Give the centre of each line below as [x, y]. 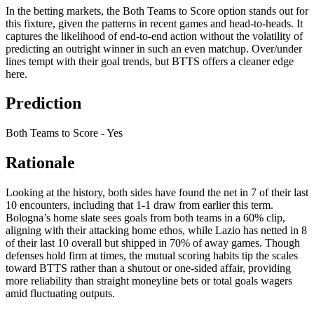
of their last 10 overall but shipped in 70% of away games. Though [153, 243]
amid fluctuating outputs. [60, 294]
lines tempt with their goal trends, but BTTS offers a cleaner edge [150, 61]
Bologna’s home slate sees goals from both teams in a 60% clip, [145, 218]
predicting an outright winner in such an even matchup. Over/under [154, 48]
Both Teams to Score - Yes [64, 133]
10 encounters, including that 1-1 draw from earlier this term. [139, 205]
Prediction [43, 103]
